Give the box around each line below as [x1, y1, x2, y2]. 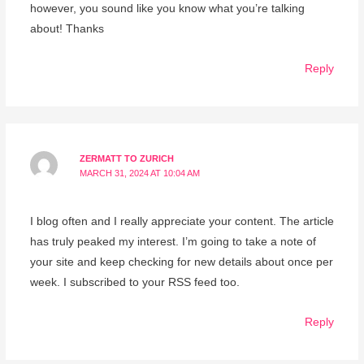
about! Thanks [29, 22, 104, 35]
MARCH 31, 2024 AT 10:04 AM [80, 167, 201, 178]
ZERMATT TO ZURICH [80, 153, 175, 163]
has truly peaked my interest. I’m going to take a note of [29, 236, 316, 249]
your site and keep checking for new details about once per [29, 256, 333, 269]
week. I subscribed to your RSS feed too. [29, 276, 240, 289]
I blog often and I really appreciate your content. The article [29, 215, 334, 228]
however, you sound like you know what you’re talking [29, 2, 305, 15]
